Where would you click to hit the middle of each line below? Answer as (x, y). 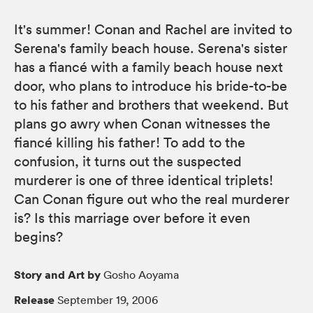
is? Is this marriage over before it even (132, 218)
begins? (38, 236)
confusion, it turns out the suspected (128, 161)
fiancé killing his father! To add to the (130, 142)
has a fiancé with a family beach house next (148, 67)
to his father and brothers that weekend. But (151, 104)
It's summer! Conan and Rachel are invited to (153, 29)
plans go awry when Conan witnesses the (142, 123)
